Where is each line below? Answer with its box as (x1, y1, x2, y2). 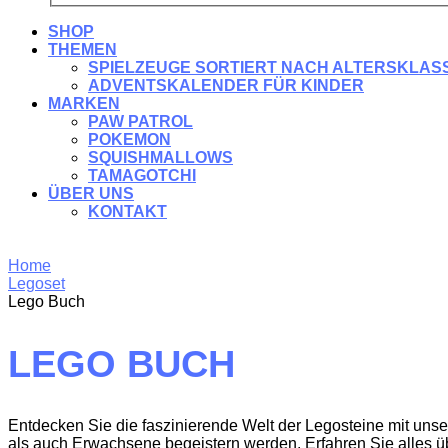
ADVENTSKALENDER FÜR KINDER (88, 77, 364, 95)
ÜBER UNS (48, 185, 134, 203)
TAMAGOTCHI (88, 167, 196, 185)
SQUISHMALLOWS (88, 149, 233, 167)
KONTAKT (88, 203, 167, 221)
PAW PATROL (88, 113, 193, 131)
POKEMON (88, 131, 171, 149)
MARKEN (48, 95, 120, 113)
